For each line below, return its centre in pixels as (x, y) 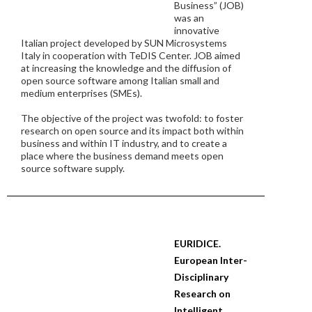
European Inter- (211, 260)
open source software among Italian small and (120, 80)
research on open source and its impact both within (132, 131)
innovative (197, 30)
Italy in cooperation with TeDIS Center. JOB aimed (131, 55)
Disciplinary (201, 277)
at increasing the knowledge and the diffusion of (126, 68)
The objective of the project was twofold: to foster (132, 118)
